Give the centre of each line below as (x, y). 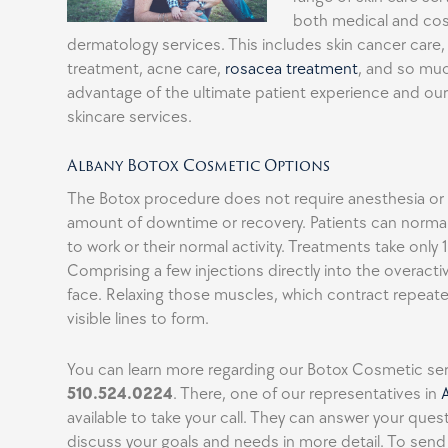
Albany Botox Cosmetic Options (199, 165)
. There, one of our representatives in (307, 394)
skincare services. (130, 116)
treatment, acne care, (146, 68)
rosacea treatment (292, 68)
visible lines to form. (138, 318)
